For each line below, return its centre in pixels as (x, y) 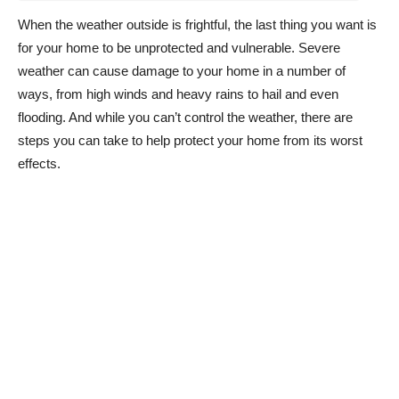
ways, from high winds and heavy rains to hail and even (178, 94)
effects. (39, 163)
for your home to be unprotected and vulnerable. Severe (179, 48)
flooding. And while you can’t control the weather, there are (185, 117)
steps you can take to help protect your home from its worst (190, 140)
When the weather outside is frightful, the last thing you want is (197, 24)
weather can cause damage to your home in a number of (182, 71)
